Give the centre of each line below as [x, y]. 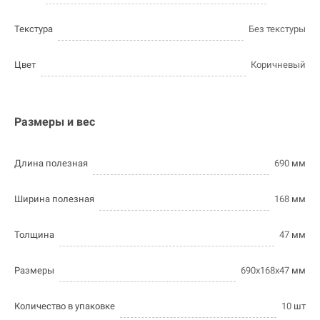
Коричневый [278, 65]
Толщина [34, 235]
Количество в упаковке [65, 306]
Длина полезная [51, 164]
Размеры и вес [55, 122]
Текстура [34, 29]
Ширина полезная [54, 199]
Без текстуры [277, 29]
